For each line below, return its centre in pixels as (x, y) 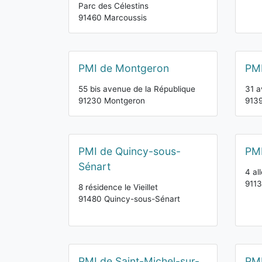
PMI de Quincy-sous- (130, 151)
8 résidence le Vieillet (118, 187)
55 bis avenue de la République (137, 89)
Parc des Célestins (113, 6)
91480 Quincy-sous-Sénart (129, 199)
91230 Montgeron (112, 101)
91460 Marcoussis (113, 18)
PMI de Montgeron (124, 68)
